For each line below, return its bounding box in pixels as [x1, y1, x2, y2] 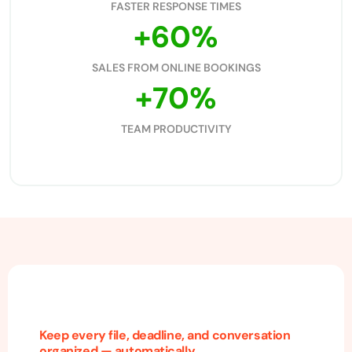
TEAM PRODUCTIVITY [120, 122, 232, 137]
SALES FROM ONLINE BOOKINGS [91, 60, 261, 75]
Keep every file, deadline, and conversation [39, 327, 291, 344]
